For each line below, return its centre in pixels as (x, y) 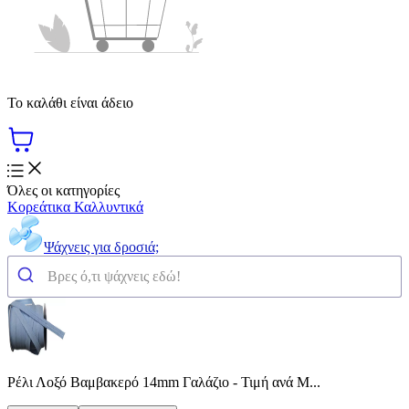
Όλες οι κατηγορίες (63, 190)
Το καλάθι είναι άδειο (70, 102)
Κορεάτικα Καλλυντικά (75, 206)
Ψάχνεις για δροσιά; (101, 246)
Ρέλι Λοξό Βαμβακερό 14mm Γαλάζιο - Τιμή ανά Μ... (164, 382)
